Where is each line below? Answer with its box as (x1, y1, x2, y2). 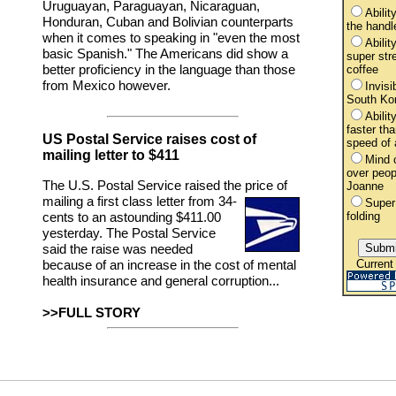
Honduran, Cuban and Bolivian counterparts (42, 15, 293, 29)
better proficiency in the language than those (42, 63, 295, 77)
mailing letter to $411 (42, 148, 179, 163)
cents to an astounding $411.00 (42, 210, 221, 225)
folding (346, 209, 380, 223)
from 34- (188, 194, 237, 209)
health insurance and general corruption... (42, 274, 279, 288)
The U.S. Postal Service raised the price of (42, 179, 287, 193)
